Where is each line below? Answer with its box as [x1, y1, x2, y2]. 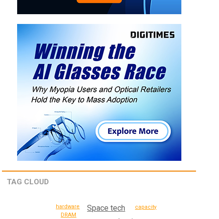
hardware [56, 203, 80, 210]
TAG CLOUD [7, 177, 49, 187]
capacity [135, 204, 157, 211]
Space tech [87, 203, 126, 213]
